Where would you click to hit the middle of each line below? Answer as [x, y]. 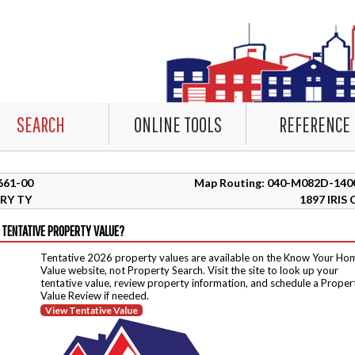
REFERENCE [315, 124]
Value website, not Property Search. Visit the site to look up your [189, 270]
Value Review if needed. [95, 296]
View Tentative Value [92, 310]
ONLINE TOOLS [177, 124]
